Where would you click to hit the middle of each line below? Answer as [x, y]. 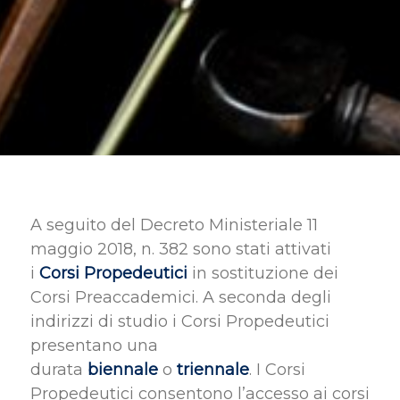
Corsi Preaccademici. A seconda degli [180, 298]
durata [58, 370]
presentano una [94, 346]
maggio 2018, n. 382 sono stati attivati [180, 250]
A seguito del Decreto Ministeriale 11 [174, 225]
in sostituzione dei [262, 274]
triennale [212, 370]
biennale [122, 370]
